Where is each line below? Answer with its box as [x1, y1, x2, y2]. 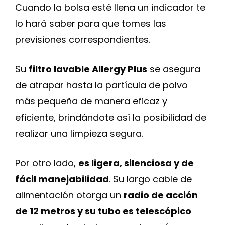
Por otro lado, [15, 157, 78, 169]
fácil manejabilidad [15, 173, 109, 185]
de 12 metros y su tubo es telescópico [15, 205, 191, 217]
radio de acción [124, 189, 198, 201]
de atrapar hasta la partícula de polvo [15, 79, 188, 91]
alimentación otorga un [15, 189, 124, 201]
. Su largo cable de [109, 173, 192, 185]
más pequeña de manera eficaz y [15, 95, 167, 107]
